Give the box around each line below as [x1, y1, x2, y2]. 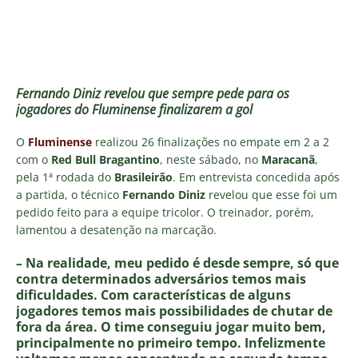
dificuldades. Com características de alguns [16, 286, 291, 304]
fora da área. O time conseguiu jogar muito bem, [16, 318, 326, 336]
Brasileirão [114, 169, 173, 185]
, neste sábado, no [160, 152, 261, 168]
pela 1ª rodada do [16, 169, 114, 185]
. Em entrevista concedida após [173, 169, 340, 185]
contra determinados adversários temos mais [16, 270, 306, 288]
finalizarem [159, 101, 222, 119]
